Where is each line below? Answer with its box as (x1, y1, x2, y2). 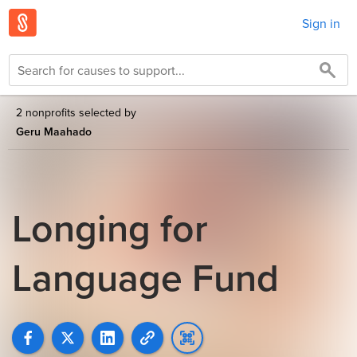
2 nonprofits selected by (16, 104, 136, 120)
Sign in (302, 14, 340, 32)
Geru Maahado (16, 124, 92, 139)
